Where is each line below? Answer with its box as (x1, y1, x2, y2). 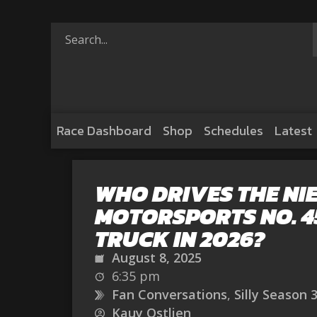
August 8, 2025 (112, 249, 202, 266)
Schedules (204, 121, 263, 140)
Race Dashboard (57, 121, 151, 140)
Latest (275, 121, 312, 140)
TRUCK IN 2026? (95, 222, 265, 256)
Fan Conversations (112, 286, 227, 303)
